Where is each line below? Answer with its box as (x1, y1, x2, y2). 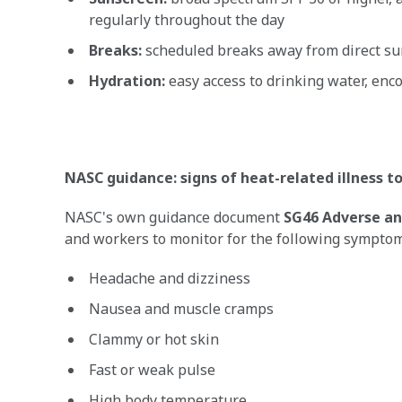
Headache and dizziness (89, 268, 250, 288)
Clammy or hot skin (89, 329, 219, 349)
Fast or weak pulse (89, 360, 215, 380)
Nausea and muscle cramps (89, 299, 274, 319)
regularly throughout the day (89, 10, 284, 30)
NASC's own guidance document (65, 207, 284, 227)
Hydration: (89, 71, 165, 91)
